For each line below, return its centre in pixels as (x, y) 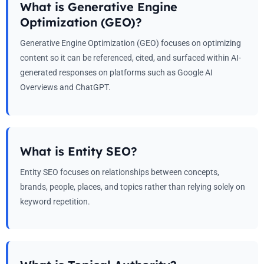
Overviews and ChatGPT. (65, 88)
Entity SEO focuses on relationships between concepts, (120, 172)
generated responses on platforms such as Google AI (116, 73)
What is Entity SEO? (79, 151)
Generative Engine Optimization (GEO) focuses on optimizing (131, 43)
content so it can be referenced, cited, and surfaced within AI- (131, 58)
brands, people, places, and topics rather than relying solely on (133, 187)
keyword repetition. (55, 201)
